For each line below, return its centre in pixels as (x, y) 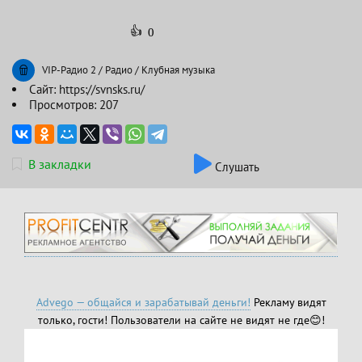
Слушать (236, 167)
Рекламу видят (288, 302)
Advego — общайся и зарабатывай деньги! (143, 302)
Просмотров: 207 (74, 105)
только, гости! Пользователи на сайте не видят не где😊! (181, 320)
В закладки (60, 164)
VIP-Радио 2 (69, 70)
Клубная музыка (178, 70)
